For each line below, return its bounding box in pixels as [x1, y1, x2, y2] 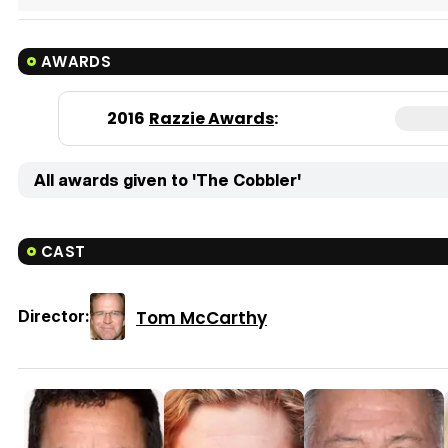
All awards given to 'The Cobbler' [34, 168, 301, 193]
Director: [18, 306, 90, 327]
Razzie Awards [149, 107, 274, 131]
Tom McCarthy [136, 305, 267, 330]
